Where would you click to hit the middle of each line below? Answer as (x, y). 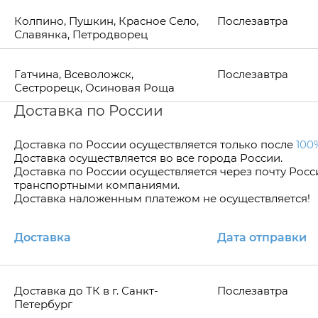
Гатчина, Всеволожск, (74, 74)
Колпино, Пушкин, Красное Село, (106, 21)
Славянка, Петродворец (81, 34)
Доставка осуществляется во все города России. (148, 158)
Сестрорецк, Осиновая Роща (94, 88)
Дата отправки (262, 237)
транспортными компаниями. (97, 185)
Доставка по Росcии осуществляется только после (155, 144)
